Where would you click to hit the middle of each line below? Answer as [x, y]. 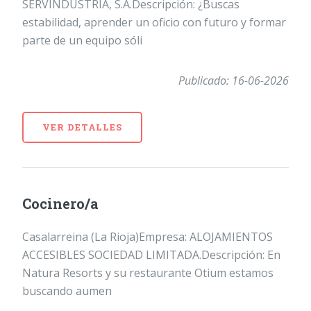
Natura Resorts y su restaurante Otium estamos [148, 273]
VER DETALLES [82, 127]
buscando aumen [67, 291]
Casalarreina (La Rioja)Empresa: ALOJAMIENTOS [148, 237]
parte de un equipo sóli [82, 41]
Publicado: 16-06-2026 [234, 81]
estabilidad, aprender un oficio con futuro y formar [154, 23]
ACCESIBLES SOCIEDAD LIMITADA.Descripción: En [151, 255]
